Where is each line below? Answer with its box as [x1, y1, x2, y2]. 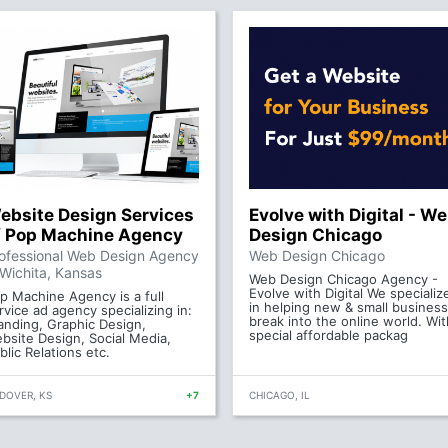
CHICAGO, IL [249, 389, 310, 401]
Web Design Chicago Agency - [249, 271, 438, 287]
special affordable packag [249, 327, 408, 343]
